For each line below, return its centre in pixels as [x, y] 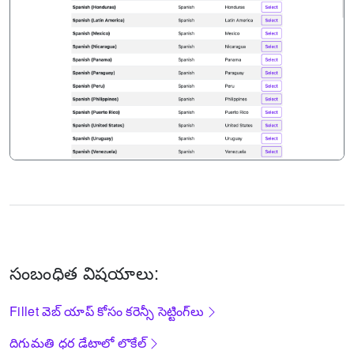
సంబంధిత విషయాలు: [85, 272]
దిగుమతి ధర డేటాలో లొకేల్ [78, 342]
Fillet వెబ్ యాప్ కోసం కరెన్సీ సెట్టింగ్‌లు [107, 311]
